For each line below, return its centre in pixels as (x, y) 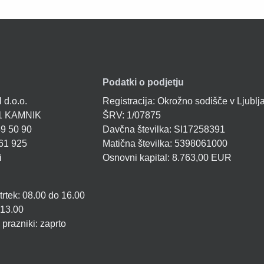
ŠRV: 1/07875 (131, 115)
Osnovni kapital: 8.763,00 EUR (167, 158)
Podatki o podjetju (143, 82)
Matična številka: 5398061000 (165, 144)
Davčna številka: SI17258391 (164, 130)
